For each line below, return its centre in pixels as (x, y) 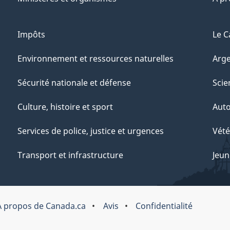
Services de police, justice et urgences (91, 131)
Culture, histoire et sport (65, 107)
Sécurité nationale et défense (74, 83)
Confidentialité (164, 206)
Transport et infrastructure (70, 155)
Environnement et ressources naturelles (95, 59)
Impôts (31, 35)
